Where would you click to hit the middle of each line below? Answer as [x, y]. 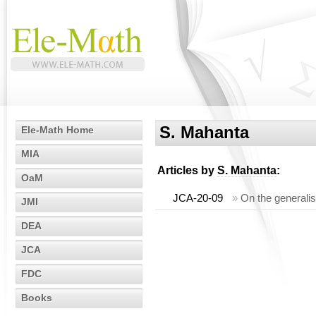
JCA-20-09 [198, 198]
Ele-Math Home [57, 130]
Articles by [187, 170]
